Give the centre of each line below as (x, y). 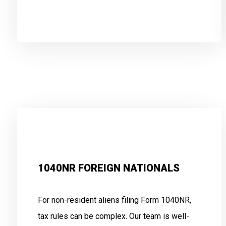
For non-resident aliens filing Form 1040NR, (114, 200)
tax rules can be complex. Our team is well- (113, 216)
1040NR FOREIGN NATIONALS (108, 168)
